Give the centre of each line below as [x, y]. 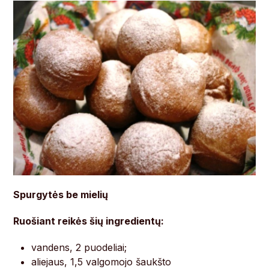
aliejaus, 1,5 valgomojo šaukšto [101, 261]
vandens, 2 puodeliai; [79, 247]
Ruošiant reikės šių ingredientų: [89, 221]
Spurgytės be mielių [61, 194]
